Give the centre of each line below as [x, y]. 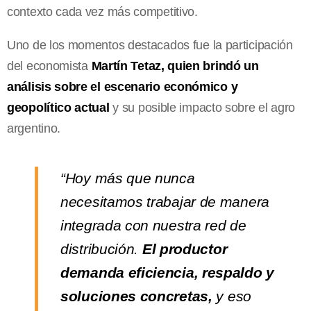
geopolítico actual [58, 107]
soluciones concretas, [136, 296]
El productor [185, 249]
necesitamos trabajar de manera [165, 201]
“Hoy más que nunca [128, 178]
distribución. [101, 249]
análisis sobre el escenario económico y [123, 86]
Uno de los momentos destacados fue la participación [150, 45]
